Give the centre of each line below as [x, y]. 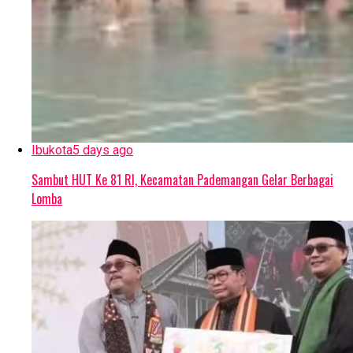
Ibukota [52, 150]
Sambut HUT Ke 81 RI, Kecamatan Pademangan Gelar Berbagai [182, 180]
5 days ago [103, 150]
